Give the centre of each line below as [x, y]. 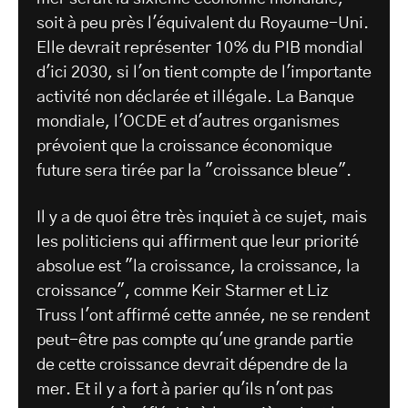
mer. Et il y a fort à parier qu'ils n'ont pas [185, 390]
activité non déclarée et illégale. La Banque [195, 98]
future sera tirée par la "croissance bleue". [194, 172]
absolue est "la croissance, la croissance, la [198, 267]
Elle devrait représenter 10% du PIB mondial [200, 49]
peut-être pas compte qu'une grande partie [195, 341]
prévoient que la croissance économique [184, 147]
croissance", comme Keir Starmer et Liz [183, 292]
